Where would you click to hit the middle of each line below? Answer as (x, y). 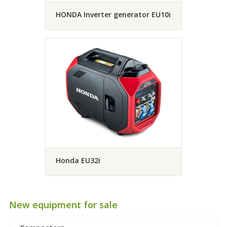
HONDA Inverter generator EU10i (113, 14)
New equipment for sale (63, 204)
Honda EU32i (78, 160)
